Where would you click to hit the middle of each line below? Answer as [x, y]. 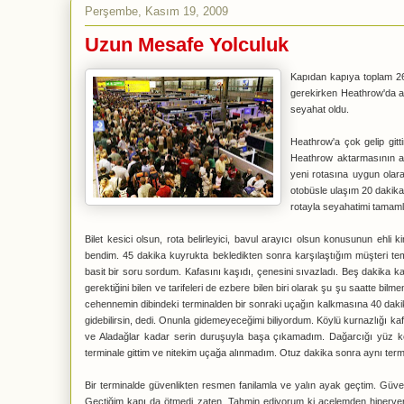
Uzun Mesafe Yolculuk [187, 45]
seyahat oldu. [320, 109]
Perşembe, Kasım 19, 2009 [156, 11]
